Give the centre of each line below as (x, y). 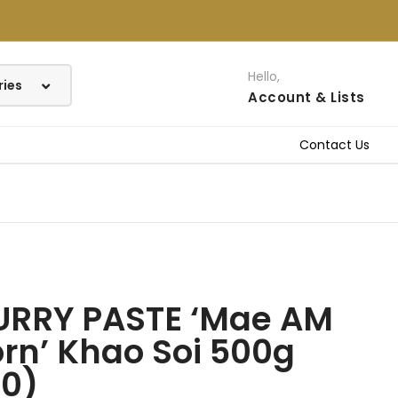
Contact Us (334, 145)
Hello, (264, 76)
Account (280, 97)
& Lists (340, 97)
